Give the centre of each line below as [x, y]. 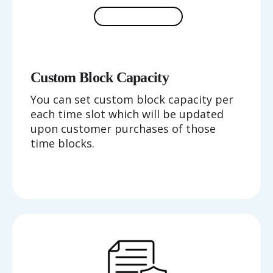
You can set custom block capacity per [132, 99]
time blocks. [62, 143]
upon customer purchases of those [123, 128]
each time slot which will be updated [127, 114]
